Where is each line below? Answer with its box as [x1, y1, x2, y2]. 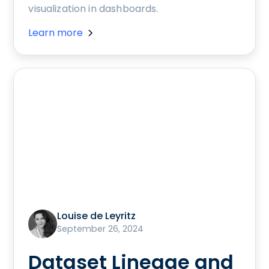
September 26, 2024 [57, 222, 144, 235]
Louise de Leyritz [57, 208, 136, 223]
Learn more [28, 25, 83, 40]
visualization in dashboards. [28, 1, 159, 16]
